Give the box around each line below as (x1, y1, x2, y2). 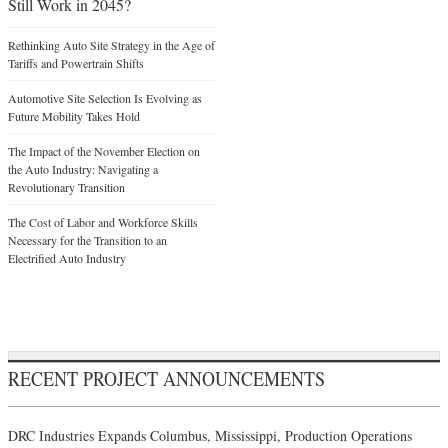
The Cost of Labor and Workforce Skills (8, 213, 198, 230)
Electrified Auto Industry (8, 249, 126, 266)
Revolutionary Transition (8, 178, 125, 195)
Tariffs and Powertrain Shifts (8, 54, 144, 71)
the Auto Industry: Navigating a (8, 160, 158, 177)
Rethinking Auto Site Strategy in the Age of (8, 36, 215, 53)
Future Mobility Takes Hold (8, 107, 140, 124)
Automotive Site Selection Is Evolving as (8, 89, 202, 106)
